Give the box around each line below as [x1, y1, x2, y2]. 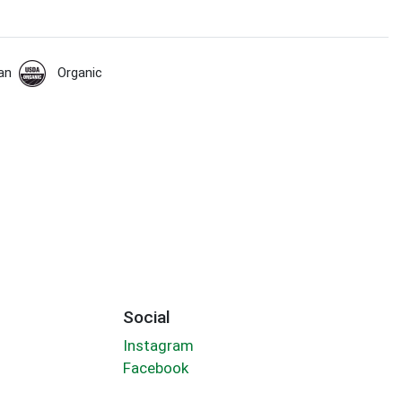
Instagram [122, 336, 194, 355]
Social [122, 306, 170, 328]
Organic [57, 65, 102, 82]
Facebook [122, 359, 188, 378]
